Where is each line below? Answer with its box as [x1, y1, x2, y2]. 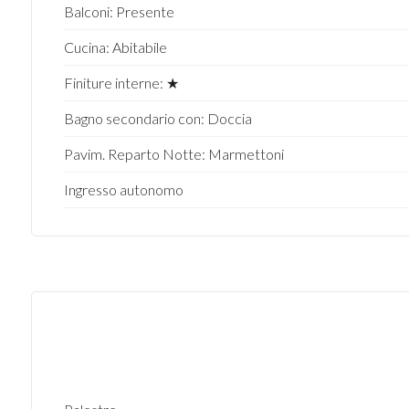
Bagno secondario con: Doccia [63, 110, 252, 127]
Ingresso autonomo [63, 181, 184, 198]
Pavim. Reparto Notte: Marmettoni [63, 145, 284, 163]
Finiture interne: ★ [63, 74, 179, 91]
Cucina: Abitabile [63, 38, 167, 56]
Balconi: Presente [63, 3, 174, 20]
